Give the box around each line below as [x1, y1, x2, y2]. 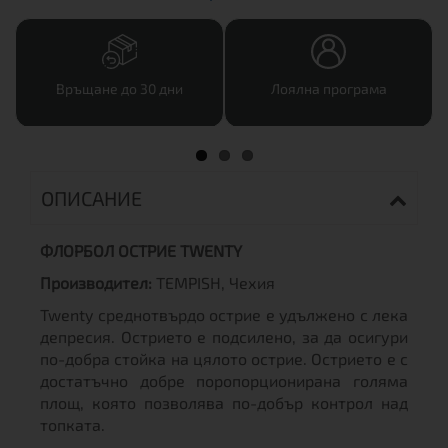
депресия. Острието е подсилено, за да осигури [40, 327, 408, 346]
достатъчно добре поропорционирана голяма [40, 371, 408, 390]
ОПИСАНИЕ [41, 186, 142, 210]
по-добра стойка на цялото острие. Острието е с [40, 349, 408, 368]
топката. [40, 415, 105, 434]
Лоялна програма [270, 80, 387, 97]
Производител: [40, 273, 152, 292]
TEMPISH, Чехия [152, 273, 275, 292]
